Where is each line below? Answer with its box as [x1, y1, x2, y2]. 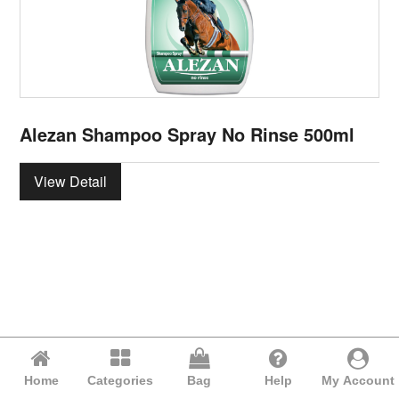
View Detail [34, 170, 108, 191]
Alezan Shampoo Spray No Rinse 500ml [20, 120, 355, 147]
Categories [87, 373, 154, 387]
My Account [321, 373, 395, 387]
